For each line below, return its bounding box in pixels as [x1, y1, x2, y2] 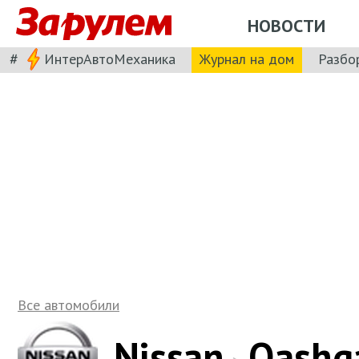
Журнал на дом [200, 49, 294, 68]
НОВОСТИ [248, 14, 325, 37]
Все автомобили [18, 296, 119, 314]
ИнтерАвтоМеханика [44, 49, 175, 68]
